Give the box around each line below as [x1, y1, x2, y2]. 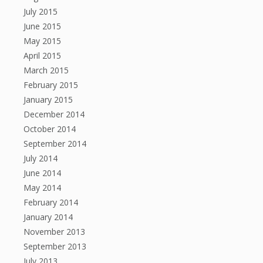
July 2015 [23, 6, 58, 17]
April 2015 [23, 50, 61, 61]
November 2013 [23, 226, 85, 237]
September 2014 [23, 138, 86, 149]
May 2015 [23, 35, 61, 46]
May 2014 [23, 182, 61, 193]
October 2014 [23, 123, 76, 134]
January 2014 [23, 211, 73, 222]
